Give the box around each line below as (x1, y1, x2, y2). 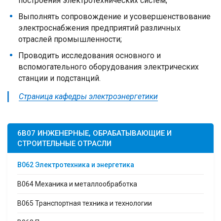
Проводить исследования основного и (18, 50, 161, 60)
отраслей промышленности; (18, 34, 122, 44)
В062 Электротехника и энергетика (17, 160, 134, 169)
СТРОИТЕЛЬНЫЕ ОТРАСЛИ (17, 139, 111, 148)
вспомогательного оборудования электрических (18, 62, 199, 72)
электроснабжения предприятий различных (18, 23, 181, 33)
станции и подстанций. (18, 73, 101, 83)
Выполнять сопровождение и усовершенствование (18, 11, 211, 21)
